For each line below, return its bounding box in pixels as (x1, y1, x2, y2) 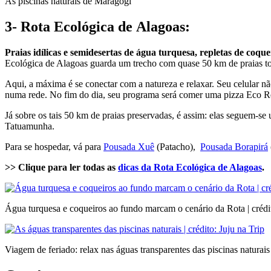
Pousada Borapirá (200, 141, 268, 152)
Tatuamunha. (5, 120, 54, 131)
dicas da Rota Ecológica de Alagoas (118, 162, 262, 172)
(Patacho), (154, 141, 200, 152)
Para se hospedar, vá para (5, 141, 103, 152)
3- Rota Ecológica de (5, 18, 136, 34)
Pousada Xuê (103, 141, 154, 152)
